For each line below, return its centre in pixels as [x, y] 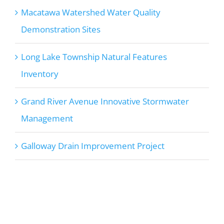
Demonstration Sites [60, 29]
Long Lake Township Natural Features [94, 57]
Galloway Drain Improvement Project [92, 146]
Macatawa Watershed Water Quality [90, 12]
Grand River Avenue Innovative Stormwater [105, 101]
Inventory [39, 74]
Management [47, 118]
